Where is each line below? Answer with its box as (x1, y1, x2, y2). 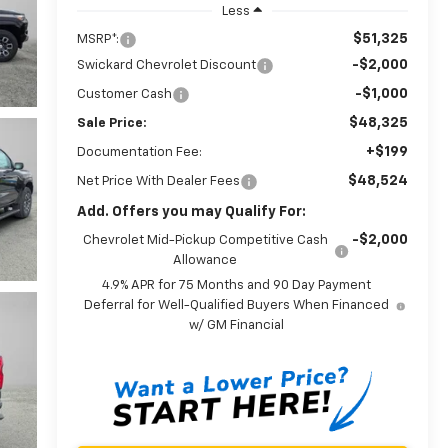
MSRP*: (76, 32, 119, 46)
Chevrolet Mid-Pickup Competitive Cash (82, 233, 328, 247)
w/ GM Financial (189, 318, 285, 332)
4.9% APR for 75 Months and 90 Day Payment (102, 278, 372, 292)
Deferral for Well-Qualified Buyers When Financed (84, 298, 390, 312)
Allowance (173, 253, 238, 267)
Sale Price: (76, 116, 147, 130)
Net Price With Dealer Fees (76, 174, 240, 188)
